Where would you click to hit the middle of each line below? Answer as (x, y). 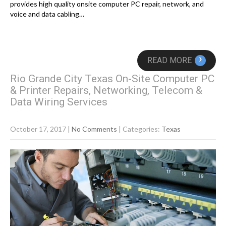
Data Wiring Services (59, 102)
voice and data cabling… (47, 14)
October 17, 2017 (38, 129)
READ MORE (169, 61)
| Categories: (140, 129)
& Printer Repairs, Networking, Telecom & (106, 91)
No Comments (94, 129)
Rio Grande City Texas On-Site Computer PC (112, 79)
